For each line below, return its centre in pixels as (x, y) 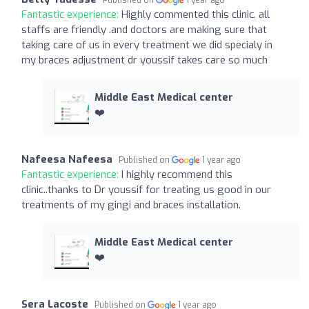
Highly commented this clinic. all (196, 14)
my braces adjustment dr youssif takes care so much (144, 60)
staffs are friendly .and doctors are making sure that (144, 29)
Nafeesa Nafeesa (67, 159)
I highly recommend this (177, 174)
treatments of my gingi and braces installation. (131, 205)
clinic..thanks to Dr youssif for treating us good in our (146, 189)
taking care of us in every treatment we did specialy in (147, 44)
